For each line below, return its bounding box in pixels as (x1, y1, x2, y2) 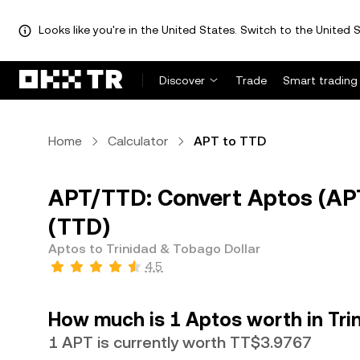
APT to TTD (194, 133, 266, 149)
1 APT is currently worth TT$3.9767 (48, 333, 312, 352)
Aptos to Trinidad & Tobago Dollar (48, 241, 260, 256)
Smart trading (283, 74, 358, 87)
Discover (159, 74, 205, 87)
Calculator (108, 133, 168, 149)
